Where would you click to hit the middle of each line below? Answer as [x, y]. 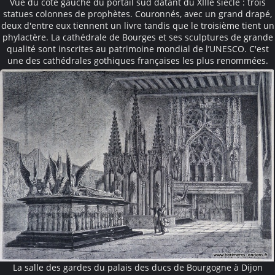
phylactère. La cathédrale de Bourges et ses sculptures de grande [137, 37]
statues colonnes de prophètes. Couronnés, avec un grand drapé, [137, 14]
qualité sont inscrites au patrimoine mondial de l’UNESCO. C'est [137, 48]
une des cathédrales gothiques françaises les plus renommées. [137, 60]
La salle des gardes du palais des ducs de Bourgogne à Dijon [137, 267]
